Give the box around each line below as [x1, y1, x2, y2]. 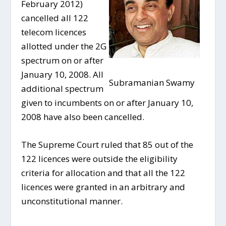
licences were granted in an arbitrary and [21, 181, 186, 193]
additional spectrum [21, 83, 104, 95]
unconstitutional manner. [21, 195, 123, 207]
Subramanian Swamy [108, 76, 195, 88]
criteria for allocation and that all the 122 [21, 167, 186, 179]
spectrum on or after [21, 54, 104, 67]
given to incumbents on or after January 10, [21, 97, 194, 109]
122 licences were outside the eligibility [21, 153, 178, 165]
